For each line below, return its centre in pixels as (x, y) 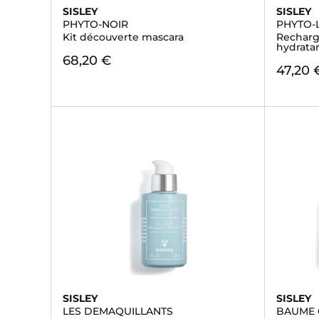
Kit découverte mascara (123, 37)
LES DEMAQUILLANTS (118, 311)
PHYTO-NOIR (95, 24)
